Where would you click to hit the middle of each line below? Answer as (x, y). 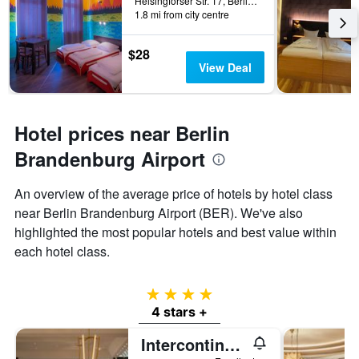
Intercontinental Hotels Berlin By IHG (232, 345)
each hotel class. (62, 252)
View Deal (225, 68)
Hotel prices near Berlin (122, 133)
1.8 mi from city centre (182, 14)
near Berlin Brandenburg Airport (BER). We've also (159, 213)
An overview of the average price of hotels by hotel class (173, 194)
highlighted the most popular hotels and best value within (175, 232)
